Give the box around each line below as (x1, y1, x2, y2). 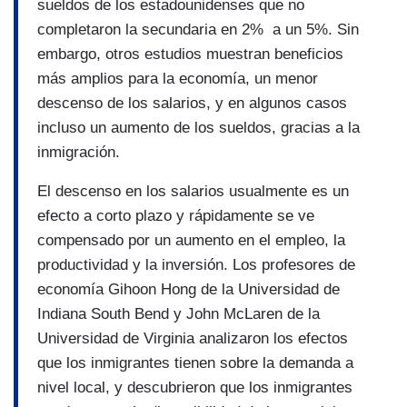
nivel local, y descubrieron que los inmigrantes (37, 379, 352, 397)
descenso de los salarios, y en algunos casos (37, 94, 347, 113)
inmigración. (37, 144, 120, 162)
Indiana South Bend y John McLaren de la (37, 305, 320, 323)
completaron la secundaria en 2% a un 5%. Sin (37, 21, 359, 39)
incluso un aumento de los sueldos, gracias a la (37, 119, 360, 137)
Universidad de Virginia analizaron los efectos (37, 330, 348, 348)
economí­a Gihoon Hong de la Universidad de (37, 281, 340, 299)
